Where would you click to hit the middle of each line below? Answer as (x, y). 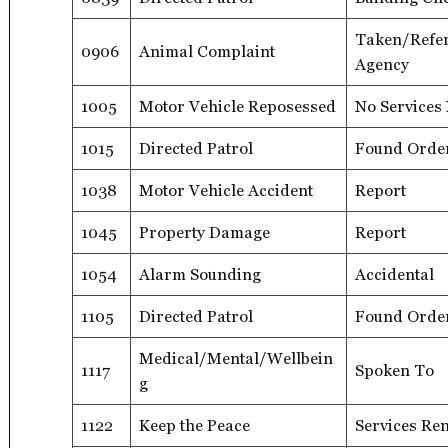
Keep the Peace (194, 425)
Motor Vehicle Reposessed (237, 106)
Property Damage (204, 232)
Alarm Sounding (200, 274)
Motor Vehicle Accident (226, 190)
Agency (382, 64)
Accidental (394, 274)
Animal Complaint (207, 51)
